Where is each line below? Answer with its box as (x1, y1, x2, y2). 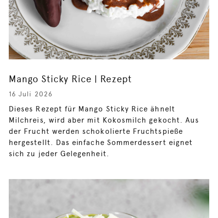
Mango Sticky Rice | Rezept (9, 73, 132, 85)
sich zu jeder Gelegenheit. (9, 149, 109, 158)
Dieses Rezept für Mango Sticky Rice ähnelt (9, 104, 175, 113)
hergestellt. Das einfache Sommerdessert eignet (9, 138, 193, 147)
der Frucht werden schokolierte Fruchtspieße (9, 127, 183, 136)
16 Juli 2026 (9, 90, 53, 98)
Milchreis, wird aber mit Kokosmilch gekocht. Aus (9, 115, 200, 125)
